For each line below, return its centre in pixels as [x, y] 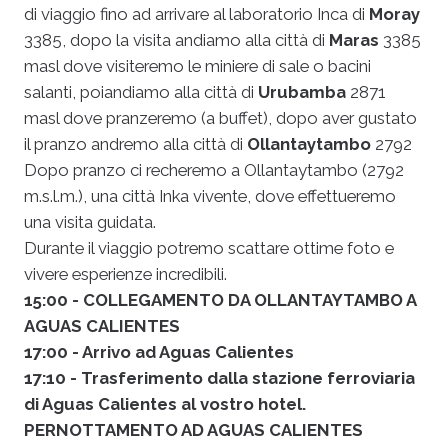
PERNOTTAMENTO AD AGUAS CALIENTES [193, 429]
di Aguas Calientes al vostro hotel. [165, 403]
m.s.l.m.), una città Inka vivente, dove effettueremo [210, 195]
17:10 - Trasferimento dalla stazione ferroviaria [219, 377]
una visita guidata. [90, 221]
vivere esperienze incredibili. [125, 273]
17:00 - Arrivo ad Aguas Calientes [159, 351]
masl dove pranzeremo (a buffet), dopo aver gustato [220, 117]
